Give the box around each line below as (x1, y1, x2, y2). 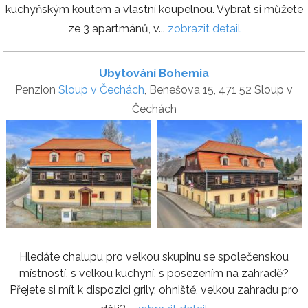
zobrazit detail (167, 21, 241, 35)
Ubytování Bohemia (99, 66, 209, 80)
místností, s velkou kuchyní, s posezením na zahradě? (19, 267, 289, 280)
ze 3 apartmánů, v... (67, 21, 168, 35)
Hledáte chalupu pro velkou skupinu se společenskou (19, 250, 289, 264)
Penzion (15, 82, 58, 96)
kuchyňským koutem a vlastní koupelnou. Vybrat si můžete (5, 2, 303, 16)
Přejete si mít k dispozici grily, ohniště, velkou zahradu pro (10, 283, 298, 297)
